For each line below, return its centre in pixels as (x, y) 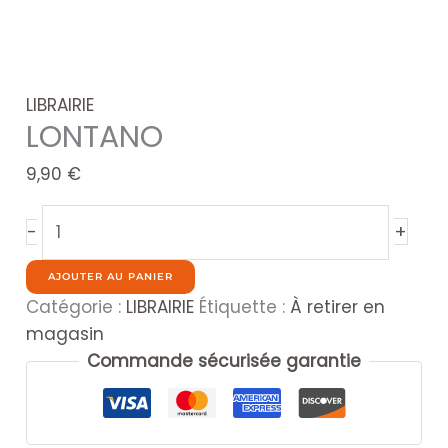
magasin (65, 333)
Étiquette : (245, 306)
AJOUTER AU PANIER (111, 276)
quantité (79, 217)
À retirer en (338, 306)
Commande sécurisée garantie (224, 360)
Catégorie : (76, 306)
